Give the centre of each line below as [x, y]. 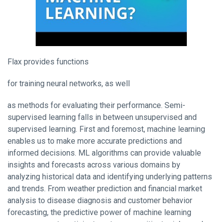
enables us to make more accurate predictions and [95, 141]
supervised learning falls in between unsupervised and [102, 117]
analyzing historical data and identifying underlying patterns [110, 177]
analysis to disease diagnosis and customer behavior [100, 201]
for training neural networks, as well [69, 84]
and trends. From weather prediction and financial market [105, 189]
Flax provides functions [48, 62]
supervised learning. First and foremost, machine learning [106, 129]
